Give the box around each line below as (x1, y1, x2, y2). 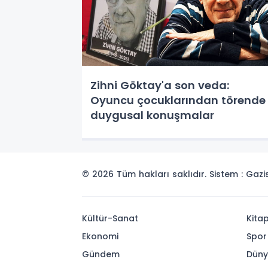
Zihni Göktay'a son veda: (90, 78, 229, 93)
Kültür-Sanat (82, 212, 138, 224)
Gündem (82, 248, 120, 260)
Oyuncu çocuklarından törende (90, 93, 266, 108)
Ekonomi (82, 230, 118, 242)
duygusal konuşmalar (90, 108, 214, 123)
